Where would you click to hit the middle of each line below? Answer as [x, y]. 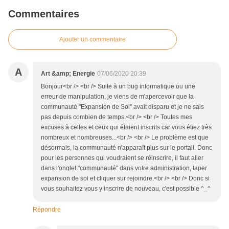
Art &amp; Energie [68, 74]
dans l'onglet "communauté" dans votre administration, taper [124, 168]
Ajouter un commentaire [93, 40]
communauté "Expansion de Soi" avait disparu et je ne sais [122, 107]
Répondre [47, 210]
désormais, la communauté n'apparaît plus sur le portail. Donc [127, 148]
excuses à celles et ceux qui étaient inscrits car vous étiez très [126, 128]
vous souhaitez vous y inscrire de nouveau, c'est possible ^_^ [126, 189]
